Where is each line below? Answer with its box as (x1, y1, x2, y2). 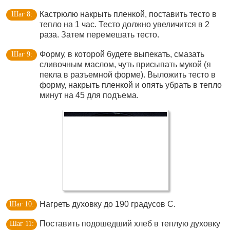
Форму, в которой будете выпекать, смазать (40, 50, 204, 59)
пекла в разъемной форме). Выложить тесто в (40, 70, 216, 79)
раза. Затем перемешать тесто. (40, 30, 159, 39)
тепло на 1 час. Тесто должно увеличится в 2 (40, 20, 209, 29)
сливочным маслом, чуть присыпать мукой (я (40, 60, 211, 69)
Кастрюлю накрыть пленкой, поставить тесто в (40, 10, 217, 18)
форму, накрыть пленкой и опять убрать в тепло (40, 81, 222, 89)
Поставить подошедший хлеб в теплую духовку (40, 219, 220, 228)
